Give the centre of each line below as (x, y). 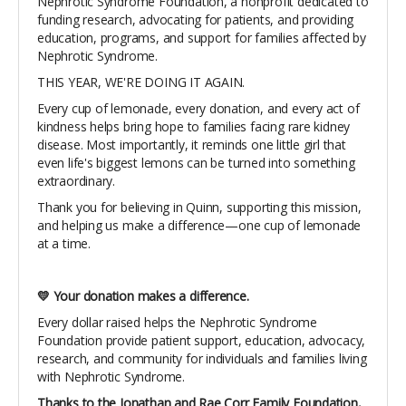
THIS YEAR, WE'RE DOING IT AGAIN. (141, 82)
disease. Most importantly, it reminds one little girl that (192, 144)
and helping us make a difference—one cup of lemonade (199, 225)
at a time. (64, 243)
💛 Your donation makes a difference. (143, 295)
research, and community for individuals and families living (202, 358)
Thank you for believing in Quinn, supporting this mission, (199, 207)
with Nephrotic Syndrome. (111, 376)
